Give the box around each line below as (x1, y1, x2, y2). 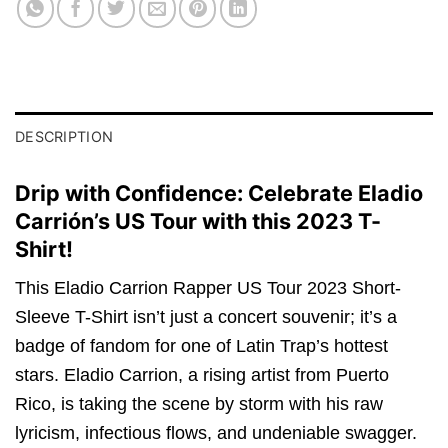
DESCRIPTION (15, 128, 114, 146)
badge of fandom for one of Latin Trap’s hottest (15, 336, 388, 357)
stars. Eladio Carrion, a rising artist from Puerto (15, 365, 389, 386)
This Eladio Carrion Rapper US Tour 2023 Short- (15, 278, 401, 299)
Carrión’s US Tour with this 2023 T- (15, 208, 381, 235)
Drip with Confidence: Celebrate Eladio (15, 180, 423, 207)
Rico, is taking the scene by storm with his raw (15, 394, 383, 415)
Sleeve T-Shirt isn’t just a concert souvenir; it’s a (15, 307, 397, 328)
